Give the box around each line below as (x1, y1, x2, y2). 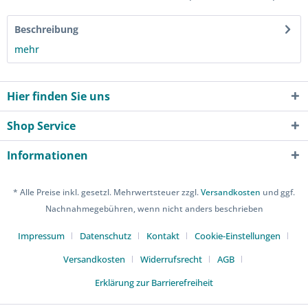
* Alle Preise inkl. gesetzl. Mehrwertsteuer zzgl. (13, 186, 201, 199)
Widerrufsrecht (140, 253, 202, 266)
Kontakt (146, 230, 179, 243)
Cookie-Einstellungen (194, 230, 280, 243)
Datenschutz (79, 230, 131, 243)
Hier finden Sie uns (7, 89, 110, 104)
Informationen (7, 148, 88, 163)
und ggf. (261, 186, 295, 199)
